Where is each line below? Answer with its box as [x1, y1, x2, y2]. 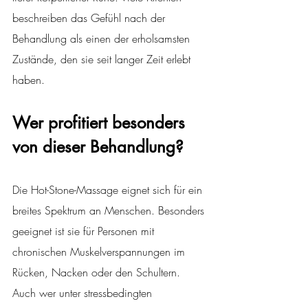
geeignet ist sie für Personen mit [12, 223, 157, 239]
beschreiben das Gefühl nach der [12, 10, 168, 26]
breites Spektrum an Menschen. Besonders [12, 203, 208, 219]
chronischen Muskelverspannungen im [12, 244, 188, 260]
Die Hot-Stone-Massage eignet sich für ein [12, 182, 206, 198]
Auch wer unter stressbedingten [12, 285, 155, 301]
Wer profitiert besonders [12, 112, 190, 134]
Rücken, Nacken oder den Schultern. [12, 265, 184, 280]
